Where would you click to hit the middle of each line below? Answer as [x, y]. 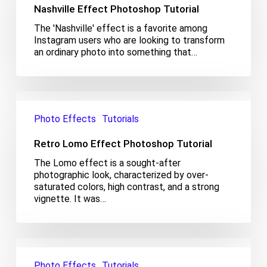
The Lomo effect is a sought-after [107, 163]
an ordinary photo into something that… [115, 52]
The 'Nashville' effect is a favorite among [120, 28]
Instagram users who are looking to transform [129, 40]
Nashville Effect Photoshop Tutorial [116, 9]
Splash [29, 254]
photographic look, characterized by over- [121, 175]
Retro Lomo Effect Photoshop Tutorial [123, 143]
